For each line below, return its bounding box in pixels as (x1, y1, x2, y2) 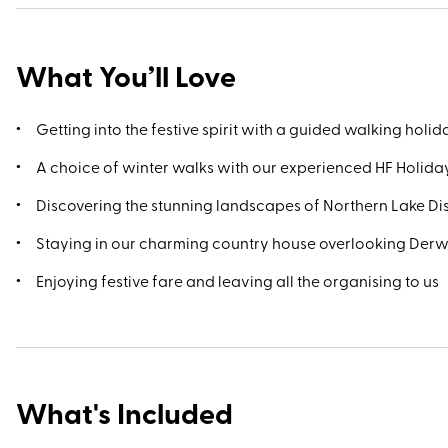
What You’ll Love (16, 54, 236, 96)
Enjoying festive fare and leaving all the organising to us (36, 269, 442, 291)
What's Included (16, 391, 233, 433)
